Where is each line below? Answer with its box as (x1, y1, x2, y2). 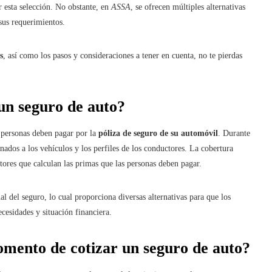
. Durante (218, 128, 250, 138)
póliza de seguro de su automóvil (98, 128, 218, 138)
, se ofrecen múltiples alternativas (131, 2, 245, 12)
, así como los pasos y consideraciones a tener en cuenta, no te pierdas (3, 50, 242, 60)
